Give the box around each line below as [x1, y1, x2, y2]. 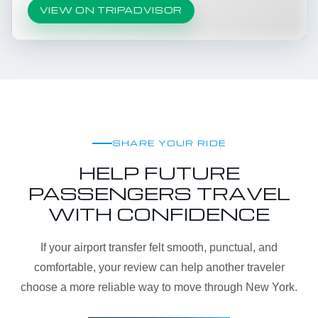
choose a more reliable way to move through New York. [21, 280, 297, 293]
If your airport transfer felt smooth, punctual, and [40, 241, 278, 253]
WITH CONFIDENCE [48, 201, 270, 225]
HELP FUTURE [78, 160, 240, 184]
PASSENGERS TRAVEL [28, 180, 290, 204]
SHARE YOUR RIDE [111, 138, 226, 149]
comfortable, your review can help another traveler [33, 261, 285, 273]
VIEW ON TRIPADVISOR [39, 4, 182, 16]
